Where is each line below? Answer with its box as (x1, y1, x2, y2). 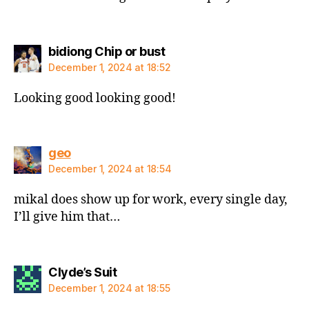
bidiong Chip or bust (48, 43, 165, 59)
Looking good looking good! (14, 90, 176, 106)
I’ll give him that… (14, 209, 120, 225)
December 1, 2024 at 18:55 (48, 281, 170, 294)
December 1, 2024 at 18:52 (48, 61, 171, 73)
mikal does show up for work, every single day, (14, 192, 288, 208)
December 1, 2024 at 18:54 (48, 163, 172, 175)
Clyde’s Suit (48, 264, 117, 279)
